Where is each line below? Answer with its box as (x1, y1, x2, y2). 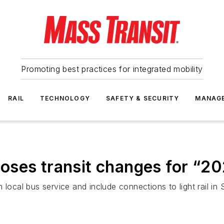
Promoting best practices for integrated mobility (21, 64, 203, 74)
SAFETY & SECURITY (106, 94, 179, 102)
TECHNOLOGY (40, 94, 90, 102)
